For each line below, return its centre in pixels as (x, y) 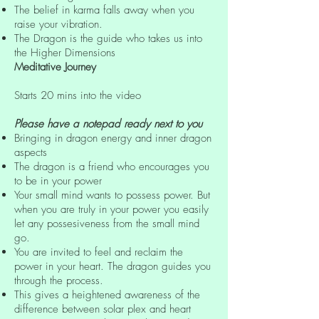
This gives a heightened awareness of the (107, 294)
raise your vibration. (58, 24)
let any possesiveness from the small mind (107, 223)
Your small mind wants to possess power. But (112, 195)
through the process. (59, 280)
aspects (31, 152)
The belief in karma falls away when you (104, 10)
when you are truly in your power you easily (111, 209)
